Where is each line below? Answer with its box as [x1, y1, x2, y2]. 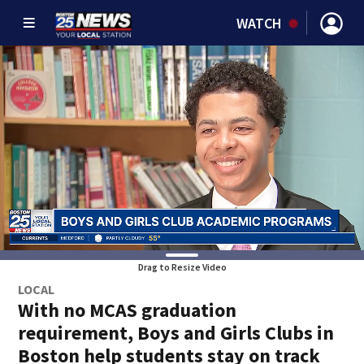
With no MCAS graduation [18, 297, 237, 323]
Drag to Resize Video [137, 261, 227, 273]
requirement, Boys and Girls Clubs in [18, 320, 335, 345]
